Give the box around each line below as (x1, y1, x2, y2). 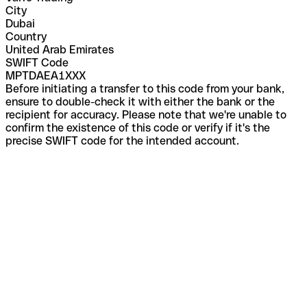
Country (5, 29, 47, 43)
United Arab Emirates (5, 42, 114, 56)
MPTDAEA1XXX (5, 69, 86, 82)
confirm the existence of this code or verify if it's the (5, 121, 270, 134)
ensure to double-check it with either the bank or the (5, 95, 275, 108)
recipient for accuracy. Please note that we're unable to (5, 108, 286, 121)
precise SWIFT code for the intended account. (5, 134, 239, 147)
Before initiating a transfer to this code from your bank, (5, 82, 284, 95)
